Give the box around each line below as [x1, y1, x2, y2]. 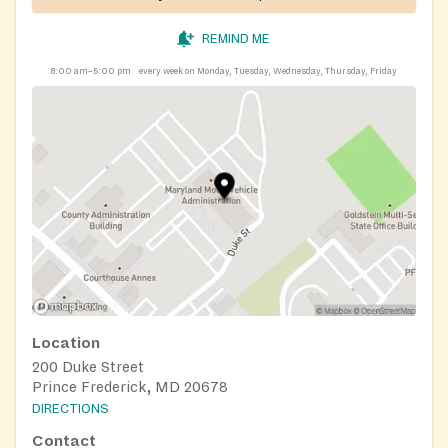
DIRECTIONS [32, 402, 109, 417]
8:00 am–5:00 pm [51, 65, 131, 76]
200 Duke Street [32, 359, 144, 376]
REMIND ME [202, 31, 270, 46]
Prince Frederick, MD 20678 [32, 379, 228, 396]
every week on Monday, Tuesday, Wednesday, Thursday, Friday [139, 65, 397, 76]
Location [32, 335, 100, 352]
